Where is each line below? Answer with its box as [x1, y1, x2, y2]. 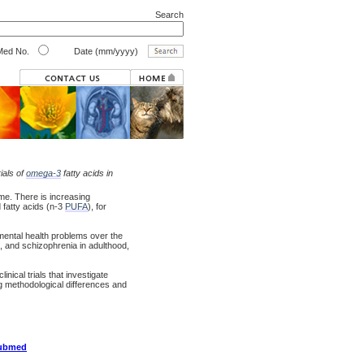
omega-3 [26, 168, 61, 178]
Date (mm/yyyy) [71, 46, 138, 56]
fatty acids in [61, 168, 113, 178]
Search [155, 10, 184, 19]
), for [88, 201, 106, 211]
